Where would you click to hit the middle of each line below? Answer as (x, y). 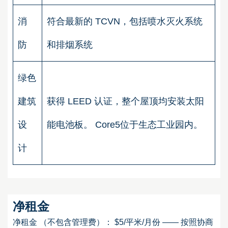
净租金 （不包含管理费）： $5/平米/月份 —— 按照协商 (113, 222)
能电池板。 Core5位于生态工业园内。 (126, 124)
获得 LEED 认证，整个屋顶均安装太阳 (125, 101)
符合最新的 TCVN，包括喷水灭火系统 (125, 21)
